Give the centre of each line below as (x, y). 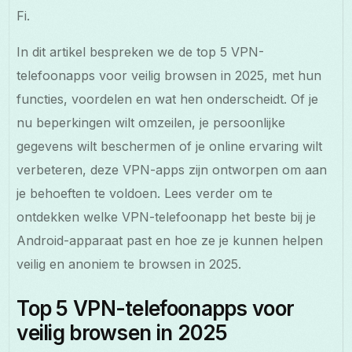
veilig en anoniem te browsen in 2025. (129, 264)
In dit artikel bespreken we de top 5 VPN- (141, 51)
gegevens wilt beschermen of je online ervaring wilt (170, 146)
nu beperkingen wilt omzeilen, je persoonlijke (151, 122)
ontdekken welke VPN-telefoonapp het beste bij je (167, 216)
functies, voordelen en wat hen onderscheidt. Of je (168, 99)
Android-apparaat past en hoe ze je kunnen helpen (170, 240)
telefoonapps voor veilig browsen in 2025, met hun (169, 75)
